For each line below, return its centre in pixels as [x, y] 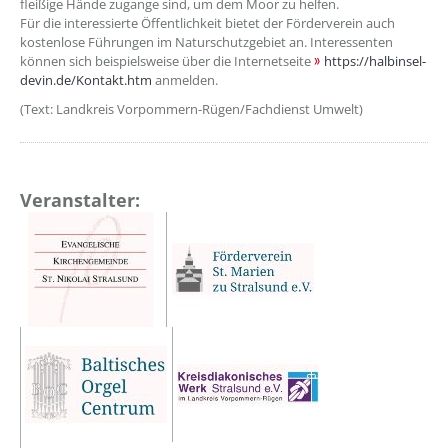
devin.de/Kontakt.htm [86, 80]
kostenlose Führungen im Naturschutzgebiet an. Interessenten [206, 42]
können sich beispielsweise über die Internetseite [167, 61]
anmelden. [185, 80]
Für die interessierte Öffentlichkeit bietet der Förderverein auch [207, 23]
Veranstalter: [80, 200]
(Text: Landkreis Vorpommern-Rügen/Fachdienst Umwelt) [191, 109]
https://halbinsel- [375, 61]
